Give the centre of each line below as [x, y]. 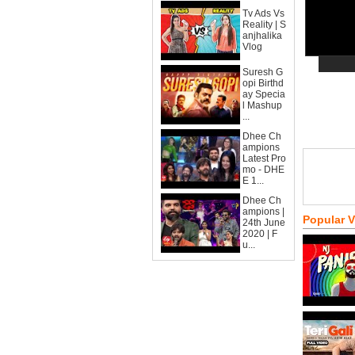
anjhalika [262, 36]
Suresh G [263, 72]
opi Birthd [263, 83]
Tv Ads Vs [263, 13]
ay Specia [264, 94]
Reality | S [264, 25]
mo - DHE [263, 170]
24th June [264, 223]
